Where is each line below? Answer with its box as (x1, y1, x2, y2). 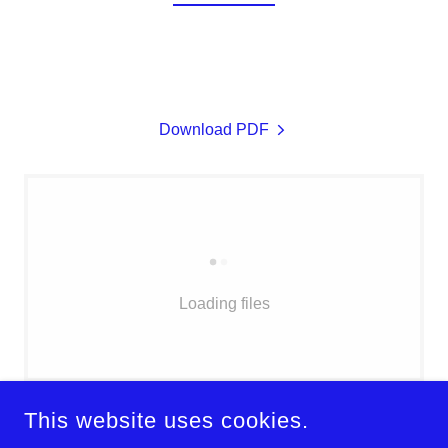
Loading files (178, 294, 270, 312)
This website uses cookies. (24, 408, 309, 433)
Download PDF (159, 120, 269, 138)
